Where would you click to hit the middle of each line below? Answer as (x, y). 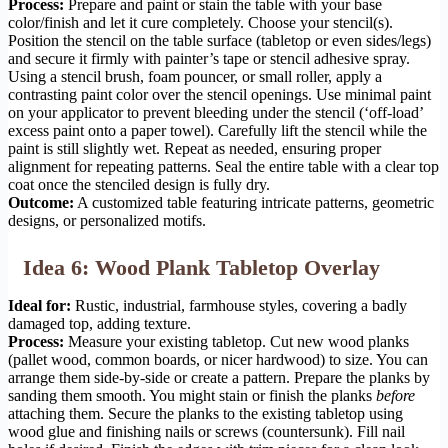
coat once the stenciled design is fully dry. (139, 185)
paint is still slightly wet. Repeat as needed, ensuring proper (194, 149)
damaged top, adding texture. (99, 324)
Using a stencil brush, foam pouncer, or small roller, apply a (195, 77)
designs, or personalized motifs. (107, 221)
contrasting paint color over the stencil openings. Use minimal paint (219, 95)
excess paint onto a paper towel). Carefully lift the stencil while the (217, 131)
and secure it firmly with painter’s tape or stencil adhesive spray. (209, 59)
